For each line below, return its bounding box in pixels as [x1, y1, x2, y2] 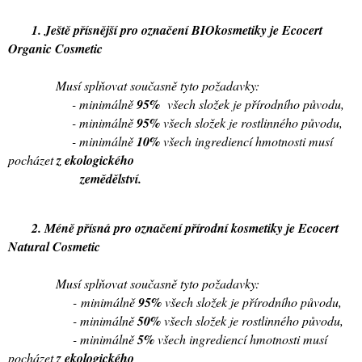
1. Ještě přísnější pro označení [8, 20, 192, 39]
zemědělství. [8, 169, 141, 187]
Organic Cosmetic [8, 39, 103, 57]
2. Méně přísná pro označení [8, 218, 185, 237]
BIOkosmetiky [192, 20, 267, 39]
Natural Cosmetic [8, 237, 100, 255]
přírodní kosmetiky [185, 218, 286, 237]
